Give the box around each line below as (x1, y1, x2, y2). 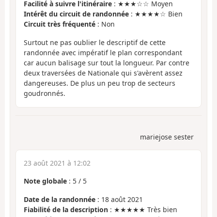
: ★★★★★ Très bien (108, 205, 177, 215)
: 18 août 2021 (95, 195, 143, 204)
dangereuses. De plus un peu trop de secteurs (24, 78, 175, 88)
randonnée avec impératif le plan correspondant (24, 48, 182, 58)
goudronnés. (24, 89, 65, 98)
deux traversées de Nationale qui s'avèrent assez (24, 68, 183, 78)
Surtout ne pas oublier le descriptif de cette (24, 38, 166, 47)
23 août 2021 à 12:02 (24, 158, 91, 168)
